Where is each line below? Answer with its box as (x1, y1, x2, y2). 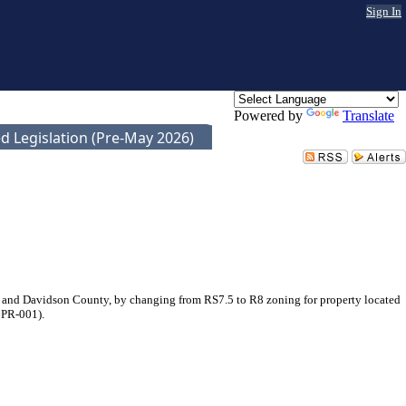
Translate (343, 108, 394, 123)
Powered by (234, 108, 306, 123)
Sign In (366, 5, 401, 18)
